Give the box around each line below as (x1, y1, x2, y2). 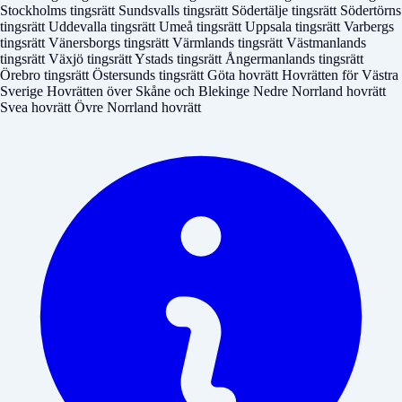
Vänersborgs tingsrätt (48, 34, 172, 50)
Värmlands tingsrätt (172, 34, 286, 50)
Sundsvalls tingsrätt (118, 2, 232, 18)
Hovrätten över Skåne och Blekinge (47, 83, 253, 99)
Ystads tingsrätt (135, 50, 225, 66)
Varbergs (344, 18, 394, 34)
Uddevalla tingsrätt (48, 18, 159, 34)
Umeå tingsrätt (159, 18, 245, 34)
